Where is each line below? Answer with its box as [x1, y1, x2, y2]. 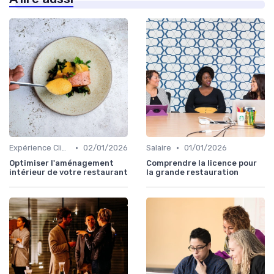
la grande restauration [146, 168, 239, 177]
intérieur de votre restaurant [9, 168, 128, 177]
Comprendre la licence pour [146, 158, 257, 168]
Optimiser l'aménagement [9, 158, 114, 168]
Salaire [146, 143, 171, 153]
